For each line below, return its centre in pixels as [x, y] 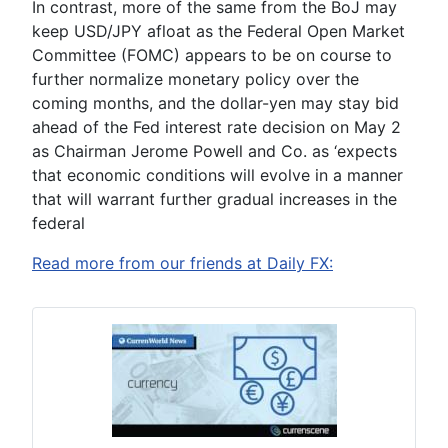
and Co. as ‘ [290, 151]
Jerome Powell [187, 151]
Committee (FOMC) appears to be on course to [212, 55]
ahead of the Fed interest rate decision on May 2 [216, 127]
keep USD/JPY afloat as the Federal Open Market [218, 31]
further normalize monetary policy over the [195, 79]
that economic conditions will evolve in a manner [217, 175]
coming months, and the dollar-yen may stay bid [215, 103]
